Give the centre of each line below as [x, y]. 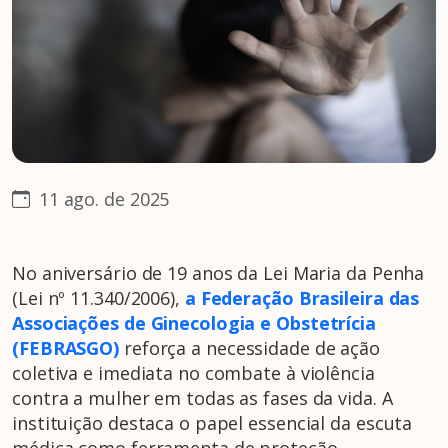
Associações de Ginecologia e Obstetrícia [194, 323]
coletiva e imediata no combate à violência [193, 373]
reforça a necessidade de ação [250, 348]
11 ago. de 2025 [101, 199]
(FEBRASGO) [66, 348]
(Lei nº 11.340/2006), [98, 298]
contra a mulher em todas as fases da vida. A [202, 398]
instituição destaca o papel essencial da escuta [212, 423]
